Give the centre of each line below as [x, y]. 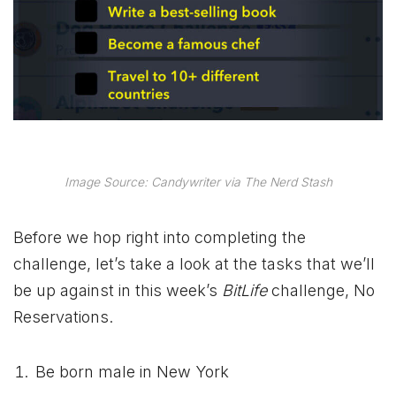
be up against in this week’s [118, 290]
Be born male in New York [132, 372]
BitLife [244, 290]
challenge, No [321, 290]
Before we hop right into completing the [160, 237]
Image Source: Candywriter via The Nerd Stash [198, 183]
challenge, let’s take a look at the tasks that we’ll [194, 263]
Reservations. [63, 316]
